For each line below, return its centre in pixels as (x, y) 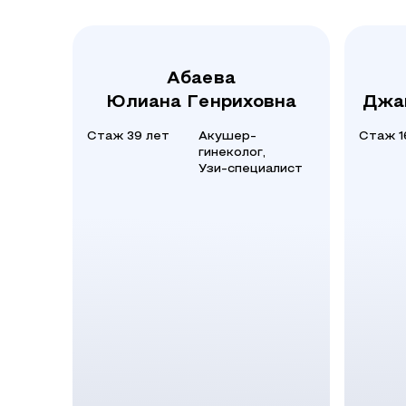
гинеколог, (232, 153)
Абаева (201, 79)
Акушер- (227, 136)
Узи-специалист (251, 169)
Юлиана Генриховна (201, 102)
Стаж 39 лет (128, 136)
